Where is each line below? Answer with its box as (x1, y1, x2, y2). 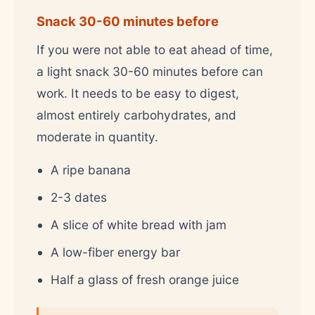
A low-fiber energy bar (51, 244, 180, 259)
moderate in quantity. (37, 129, 158, 144)
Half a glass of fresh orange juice (51, 271, 239, 287)
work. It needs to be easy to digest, (37, 85, 239, 101)
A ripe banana (51, 162, 131, 177)
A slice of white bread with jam (51, 217, 226, 232)
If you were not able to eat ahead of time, (37, 41, 273, 57)
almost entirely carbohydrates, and (37, 107, 236, 122)
